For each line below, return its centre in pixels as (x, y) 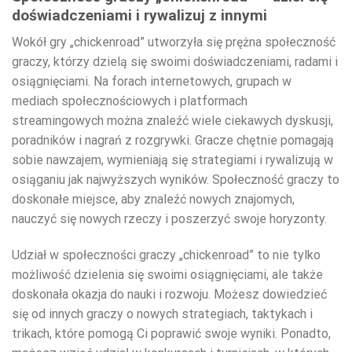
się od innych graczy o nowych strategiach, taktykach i (162, 314)
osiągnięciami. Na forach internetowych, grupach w (152, 82)
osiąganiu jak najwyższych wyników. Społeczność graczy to (176, 180)
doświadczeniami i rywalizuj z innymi (139, 15)
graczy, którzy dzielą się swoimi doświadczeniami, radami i (175, 62)
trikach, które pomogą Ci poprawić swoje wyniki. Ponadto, (171, 334)
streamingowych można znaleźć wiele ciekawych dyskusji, (172, 121)
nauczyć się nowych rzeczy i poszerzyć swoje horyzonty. (169, 219)
